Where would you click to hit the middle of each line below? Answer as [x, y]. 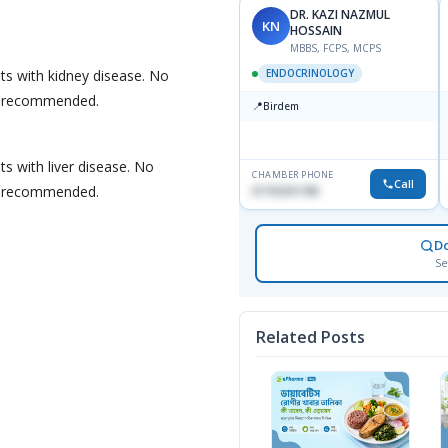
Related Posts [310, 337]
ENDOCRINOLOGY [310, 73]
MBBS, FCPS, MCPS [335, 48]
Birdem [281, 106]
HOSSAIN [316, 31]
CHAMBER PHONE [293, 175]
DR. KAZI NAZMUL [340, 15]
